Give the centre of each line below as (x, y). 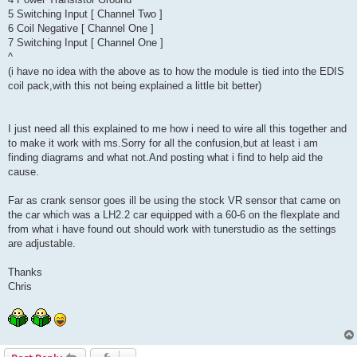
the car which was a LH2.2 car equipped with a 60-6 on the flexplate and (174, 215)
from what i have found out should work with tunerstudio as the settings (172, 229)
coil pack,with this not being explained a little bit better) (135, 86)
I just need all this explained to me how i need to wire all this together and (177, 129)
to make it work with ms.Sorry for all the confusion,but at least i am (163, 143)
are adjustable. (42, 244)
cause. (24, 172)
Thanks (25, 273)
